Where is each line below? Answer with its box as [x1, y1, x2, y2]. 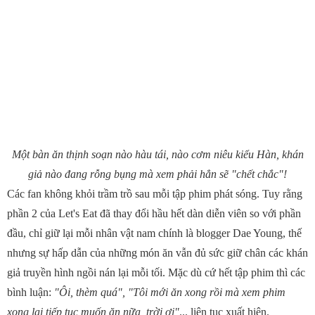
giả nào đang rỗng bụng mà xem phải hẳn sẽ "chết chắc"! [28, 168, 287, 181]
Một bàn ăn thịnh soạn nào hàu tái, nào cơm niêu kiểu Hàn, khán [11, 148, 304, 161]
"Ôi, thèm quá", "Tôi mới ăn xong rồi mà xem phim [54, 286, 285, 299]
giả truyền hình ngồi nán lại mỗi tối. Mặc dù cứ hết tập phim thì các [7, 266, 305, 279]
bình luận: [7, 286, 54, 299]
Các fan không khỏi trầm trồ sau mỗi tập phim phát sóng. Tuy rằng [7, 188, 302, 200]
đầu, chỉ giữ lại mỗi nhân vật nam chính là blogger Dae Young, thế [7, 227, 302, 240]
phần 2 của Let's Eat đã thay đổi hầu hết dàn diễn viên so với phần [7, 207, 301, 220]
